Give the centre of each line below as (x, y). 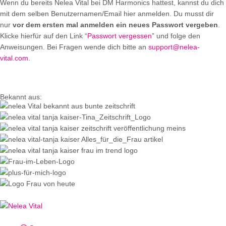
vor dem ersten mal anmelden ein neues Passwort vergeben (115, 25)
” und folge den (176, 36)
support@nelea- (174, 47)
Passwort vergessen (120, 36)
